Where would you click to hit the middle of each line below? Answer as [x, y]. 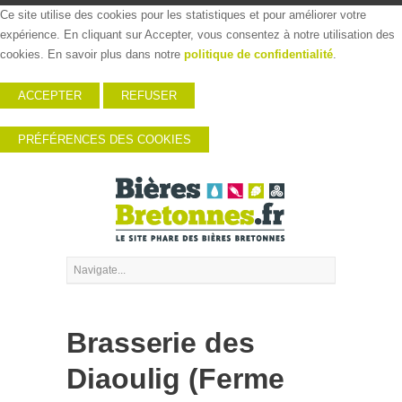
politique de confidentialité [258, 54]
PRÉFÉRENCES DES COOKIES [105, 140]
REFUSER [149, 96]
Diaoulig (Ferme [175, 379]
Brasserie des [161, 343]
